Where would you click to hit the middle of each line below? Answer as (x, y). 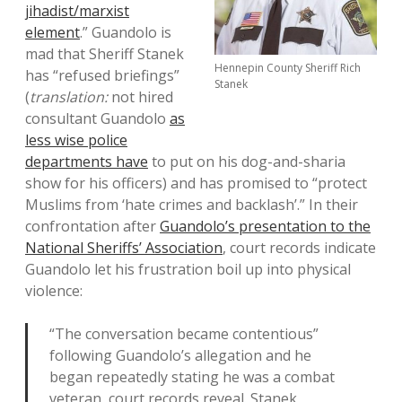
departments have (87, 162)
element (52, 33)
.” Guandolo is (126, 33)
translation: (69, 97)
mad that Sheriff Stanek (105, 54)
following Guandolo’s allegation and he (180, 356)
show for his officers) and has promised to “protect (196, 184)
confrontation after (92, 227)
